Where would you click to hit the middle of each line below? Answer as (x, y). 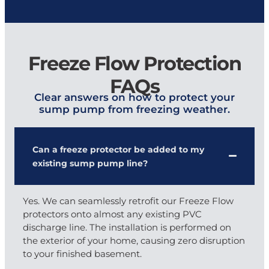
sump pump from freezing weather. (134, 108)
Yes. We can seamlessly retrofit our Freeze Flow (128, 201)
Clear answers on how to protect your (134, 96)
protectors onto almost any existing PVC (112, 214)
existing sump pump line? (90, 162)
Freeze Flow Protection (134, 62)
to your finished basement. (82, 253)
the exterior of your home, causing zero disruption (134, 240)
